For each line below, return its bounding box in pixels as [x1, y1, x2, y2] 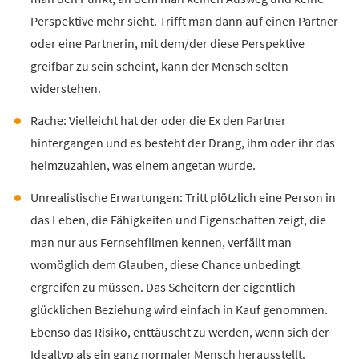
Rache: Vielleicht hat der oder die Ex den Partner [30, 113, 286, 130]
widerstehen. [30, 81, 101, 98]
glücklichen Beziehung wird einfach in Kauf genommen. [30, 302, 328, 319]
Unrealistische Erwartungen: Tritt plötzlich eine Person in [30, 190, 336, 207]
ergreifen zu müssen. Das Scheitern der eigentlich [30, 280, 296, 296]
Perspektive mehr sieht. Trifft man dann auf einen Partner [30, 14, 338, 30]
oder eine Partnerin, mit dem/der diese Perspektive [30, 36, 305, 53]
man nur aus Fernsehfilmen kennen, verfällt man [30, 235, 292, 252]
